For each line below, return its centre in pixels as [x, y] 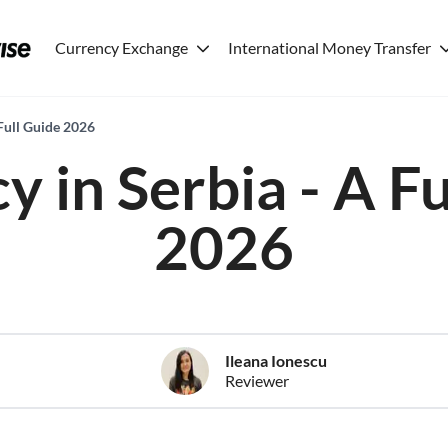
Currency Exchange [122, 47]
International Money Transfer [330, 47]
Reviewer [256, 380]
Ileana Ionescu [275, 360]
